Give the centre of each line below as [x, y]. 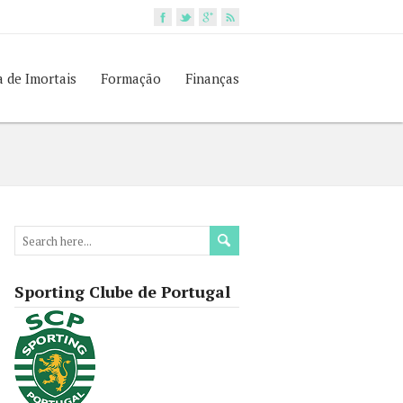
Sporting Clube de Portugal [122, 291]
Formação [131, 78]
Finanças [212, 78]
